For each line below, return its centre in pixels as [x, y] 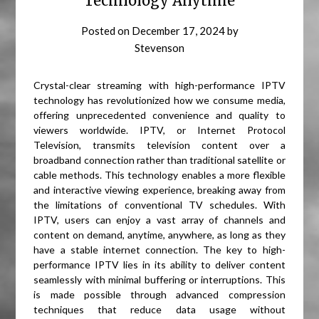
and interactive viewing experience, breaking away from [159, 190]
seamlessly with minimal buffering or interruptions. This [159, 280]
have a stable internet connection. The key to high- [159, 250]
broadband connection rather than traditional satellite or [159, 160]
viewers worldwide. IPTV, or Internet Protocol [159, 130]
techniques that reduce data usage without [159, 310]
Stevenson [159, 48]
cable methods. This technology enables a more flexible [159, 175]
